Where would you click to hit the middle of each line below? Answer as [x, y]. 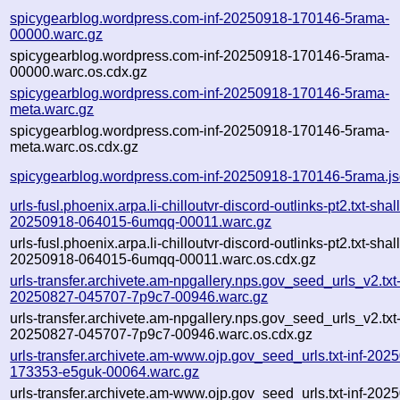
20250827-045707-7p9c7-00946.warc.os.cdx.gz [162, 334]
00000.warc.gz [57, 34]
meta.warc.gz [52, 109]
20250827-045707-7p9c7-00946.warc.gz [139, 296]
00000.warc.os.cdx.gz [79, 71]
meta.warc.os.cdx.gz [75, 146]
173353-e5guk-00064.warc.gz [105, 371]
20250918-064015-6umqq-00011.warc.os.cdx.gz [163, 259]
